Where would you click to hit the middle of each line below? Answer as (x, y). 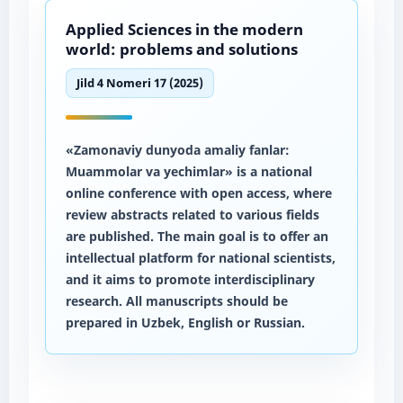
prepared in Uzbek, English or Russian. (185, 322)
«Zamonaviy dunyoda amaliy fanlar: (177, 149)
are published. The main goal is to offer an (197, 236)
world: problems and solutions (181, 49)
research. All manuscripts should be (176, 300)
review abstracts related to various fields (192, 214)
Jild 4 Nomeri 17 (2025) (139, 83)
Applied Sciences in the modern (184, 29)
